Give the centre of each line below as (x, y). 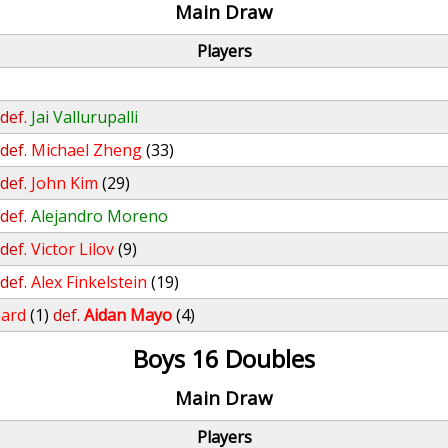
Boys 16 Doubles (223, 358)
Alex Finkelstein (89, 282)
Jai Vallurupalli (85, 117)
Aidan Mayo (128, 315)
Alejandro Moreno (100, 216)
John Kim (65, 183)
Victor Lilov (73, 249)
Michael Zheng (87, 150)
